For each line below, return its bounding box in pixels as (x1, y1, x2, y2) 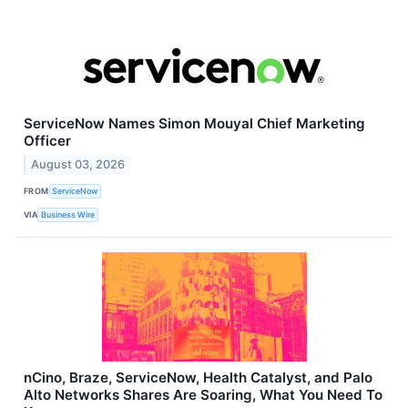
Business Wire (41, 209, 96, 220)
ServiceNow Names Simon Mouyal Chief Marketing (24, 114, 365, 132)
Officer (24, 131, 71, 149)
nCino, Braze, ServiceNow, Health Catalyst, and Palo (24, 368, 372, 386)
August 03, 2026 (31, 157, 126, 171)
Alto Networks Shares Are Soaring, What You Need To (24, 385, 382, 403)
